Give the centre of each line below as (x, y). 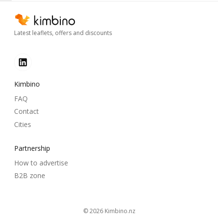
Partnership (32, 148)
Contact (27, 111)
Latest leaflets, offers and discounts (63, 33)
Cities (23, 124)
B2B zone (30, 176)
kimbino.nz (121, 211)
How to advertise (41, 163)
